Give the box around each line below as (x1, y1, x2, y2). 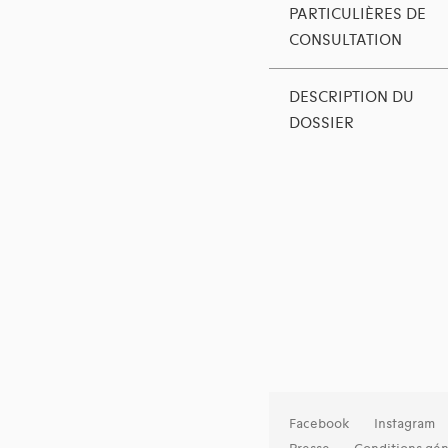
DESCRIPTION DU (288, 88, 414, 107)
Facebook (288, 416, 350, 433)
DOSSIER (288, 114, 354, 133)
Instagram (373, 416, 435, 433)
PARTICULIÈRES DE (288, 5, 426, 24)
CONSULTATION (288, 31, 402, 50)
